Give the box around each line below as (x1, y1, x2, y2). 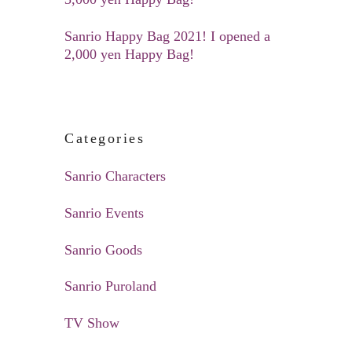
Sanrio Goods (64, 241, 143, 258)
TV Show (64, 315, 120, 332)
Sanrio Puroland (64, 278, 157, 295)
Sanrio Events (64, 204, 145, 221)
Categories (64, 130, 145, 146)
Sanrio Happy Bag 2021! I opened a (64, 27, 271, 44)
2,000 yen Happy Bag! (64, 46, 195, 62)
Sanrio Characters (64, 167, 167, 184)
